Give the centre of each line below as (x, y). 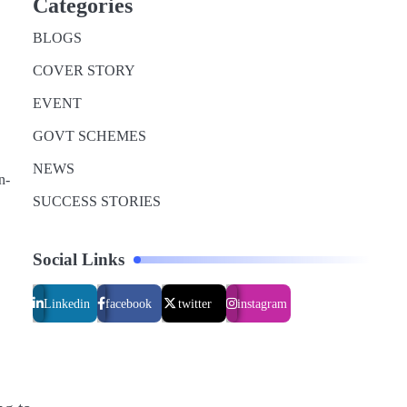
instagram (262, 304)
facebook (129, 304)
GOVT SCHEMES (89, 136)
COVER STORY (84, 70)
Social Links (79, 260)
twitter (195, 304)
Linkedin (67, 304)
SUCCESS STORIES (97, 201)
